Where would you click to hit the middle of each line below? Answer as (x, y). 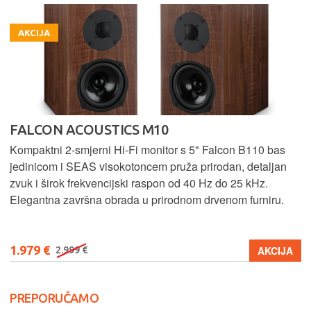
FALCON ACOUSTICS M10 (89, 130)
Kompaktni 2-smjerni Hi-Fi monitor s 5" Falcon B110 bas (148, 150)
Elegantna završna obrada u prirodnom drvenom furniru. (147, 200)
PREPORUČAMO (54, 298)
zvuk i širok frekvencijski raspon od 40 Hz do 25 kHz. (139, 183)
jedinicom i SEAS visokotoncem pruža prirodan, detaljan (148, 167)
